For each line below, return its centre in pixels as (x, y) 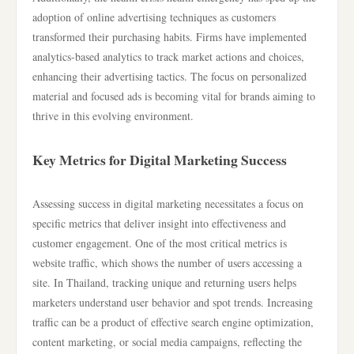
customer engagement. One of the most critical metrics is (160, 243)
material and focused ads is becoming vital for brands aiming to (174, 96)
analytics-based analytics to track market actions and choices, (168, 56)
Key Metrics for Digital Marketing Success (160, 160)
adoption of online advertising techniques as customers (154, 17)
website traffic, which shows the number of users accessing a (167, 263)
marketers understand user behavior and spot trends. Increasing (173, 302)
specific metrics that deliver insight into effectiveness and (159, 223)
